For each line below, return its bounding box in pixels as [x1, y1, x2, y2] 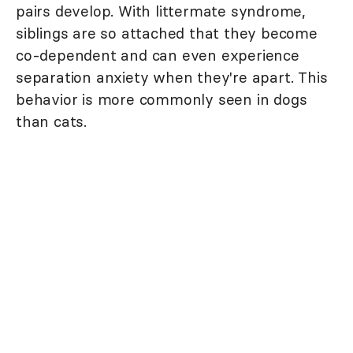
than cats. [16, 111, 87, 131]
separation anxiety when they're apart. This [16, 67, 328, 87]
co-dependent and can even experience [16, 45, 299, 65]
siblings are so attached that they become [16, 23, 318, 43]
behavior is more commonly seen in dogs [16, 89, 307, 109]
